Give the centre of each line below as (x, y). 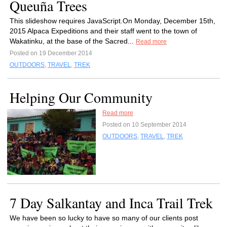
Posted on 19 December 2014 (51, 53)
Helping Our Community (81, 97)
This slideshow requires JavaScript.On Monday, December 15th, (112, 21)
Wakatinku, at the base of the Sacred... (73, 41)
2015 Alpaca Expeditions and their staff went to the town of (103, 31)
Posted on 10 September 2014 (144, 125)
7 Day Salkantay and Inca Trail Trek (111, 203)
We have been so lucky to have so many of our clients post (104, 218)
